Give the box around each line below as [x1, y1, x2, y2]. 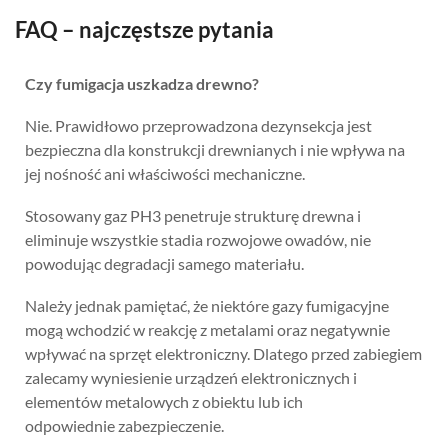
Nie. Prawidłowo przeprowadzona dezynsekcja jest [25, 115, 372, 135]
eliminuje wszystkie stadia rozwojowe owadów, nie [25, 229, 371, 249]
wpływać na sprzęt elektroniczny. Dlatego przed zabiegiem [25, 343, 422, 363]
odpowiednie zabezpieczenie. [25, 415, 224, 435]
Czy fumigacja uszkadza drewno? [25, 73, 259, 93]
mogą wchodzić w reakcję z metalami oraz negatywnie [25, 319, 390, 339]
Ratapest [159, 309, 226, 335]
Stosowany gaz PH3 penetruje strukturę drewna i [25, 205, 361, 225]
